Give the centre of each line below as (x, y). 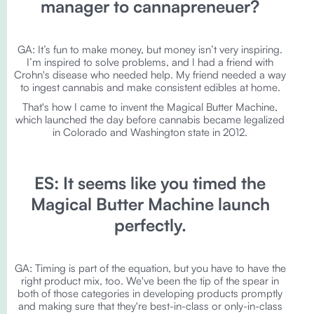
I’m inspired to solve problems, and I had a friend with (150, 62)
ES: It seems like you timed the (150, 183)
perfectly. (150, 225)
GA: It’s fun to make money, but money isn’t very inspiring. (150, 49)
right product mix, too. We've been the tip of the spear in (150, 281)
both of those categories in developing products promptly (150, 293)
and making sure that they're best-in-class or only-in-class (150, 306)
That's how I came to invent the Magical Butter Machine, (150, 107)
